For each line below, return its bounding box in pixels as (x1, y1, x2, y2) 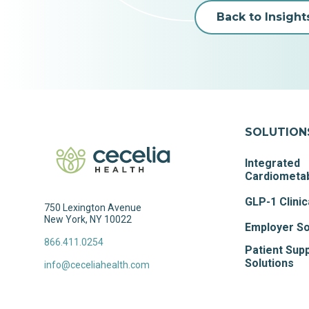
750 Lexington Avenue (44, 202, 141, 214)
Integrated (245, 157, 301, 170)
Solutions (245, 257, 295, 270)
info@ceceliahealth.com (44, 259, 150, 271)
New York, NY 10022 (44, 214, 132, 226)
